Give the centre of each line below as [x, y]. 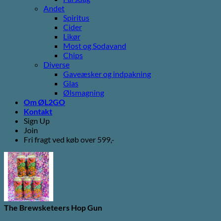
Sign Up [37, 120]
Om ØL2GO [44, 102]
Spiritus [76, 17]
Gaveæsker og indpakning [107, 74]
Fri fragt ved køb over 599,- [69, 139]
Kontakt [38, 111]
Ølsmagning [84, 92]
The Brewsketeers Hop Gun [53, 207]
